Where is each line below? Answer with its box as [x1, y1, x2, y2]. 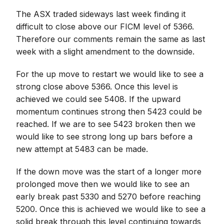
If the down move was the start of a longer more [16, 166, 202, 176]
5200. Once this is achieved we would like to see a [16, 204, 206, 214]
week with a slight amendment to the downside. [16, 46, 195, 56]
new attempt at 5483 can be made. [16, 144, 148, 154]
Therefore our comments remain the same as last [16, 34, 205, 44]
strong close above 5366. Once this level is [16, 81, 178, 91]
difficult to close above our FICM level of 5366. [16, 21, 194, 31]
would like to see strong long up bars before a [16, 131, 193, 141]
